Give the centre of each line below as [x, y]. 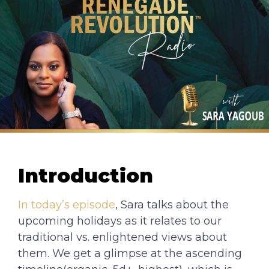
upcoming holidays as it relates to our [120, 221]
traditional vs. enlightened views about [122, 237]
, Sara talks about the [172, 204]
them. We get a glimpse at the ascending [130, 253]
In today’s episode [67, 204]
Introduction [86, 175]
